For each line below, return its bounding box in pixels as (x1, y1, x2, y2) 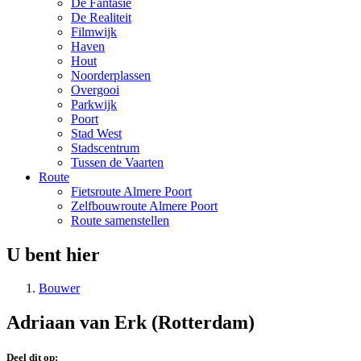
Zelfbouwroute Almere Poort (71, 198, 218, 213)
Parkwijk (71, 97, 117, 111)
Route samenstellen (71, 213, 169, 227)
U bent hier (6, 243, 100, 265)
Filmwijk (71, 24, 117, 39)
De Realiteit (71, 10, 131, 24)
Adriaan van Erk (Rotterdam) (6, 312, 255, 334)
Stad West (71, 126, 122, 140)
